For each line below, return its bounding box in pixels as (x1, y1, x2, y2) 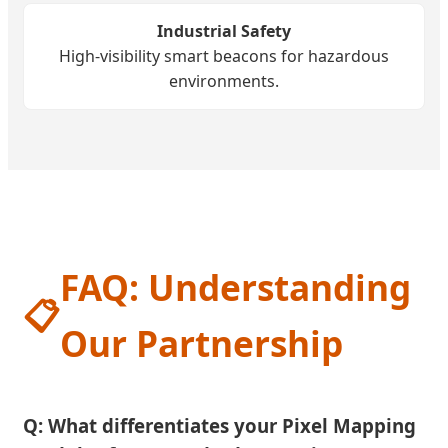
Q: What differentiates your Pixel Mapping (23, 413, 416, 439)
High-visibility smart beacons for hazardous (59, 45, 389, 68)
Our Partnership (60, 319, 343, 368)
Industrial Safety (157, 20, 291, 43)
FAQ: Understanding (60, 263, 411, 312)
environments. (169, 70, 279, 93)
